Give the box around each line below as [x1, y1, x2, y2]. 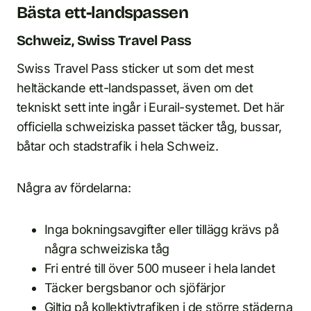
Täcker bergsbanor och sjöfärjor [44, 280, 226, 295]
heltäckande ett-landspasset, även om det [17, 81, 253, 95]
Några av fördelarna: [17, 180, 131, 195]
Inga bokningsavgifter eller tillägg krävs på [44, 222, 279, 237]
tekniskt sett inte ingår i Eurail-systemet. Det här [17, 100, 285, 115]
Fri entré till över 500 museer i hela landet [44, 261, 276, 276]
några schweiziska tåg [44, 242, 169, 256]
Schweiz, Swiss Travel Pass [17, 32, 192, 49]
